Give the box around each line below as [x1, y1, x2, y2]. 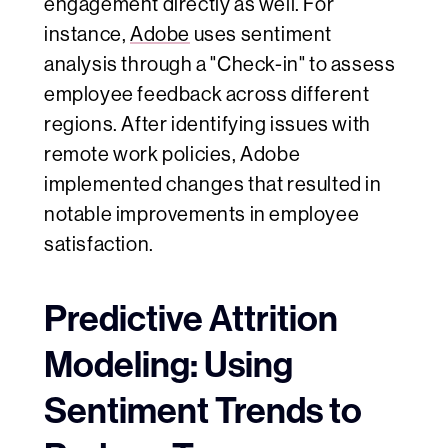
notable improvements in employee [44, 203, 360, 227]
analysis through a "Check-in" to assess [44, 53, 396, 77]
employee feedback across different [44, 83, 370, 107]
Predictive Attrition [44, 298, 338, 341]
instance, [44, 23, 130, 47]
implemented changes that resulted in [44, 173, 382, 197]
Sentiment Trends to [44, 390, 362, 433]
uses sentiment [190, 23, 332, 47]
